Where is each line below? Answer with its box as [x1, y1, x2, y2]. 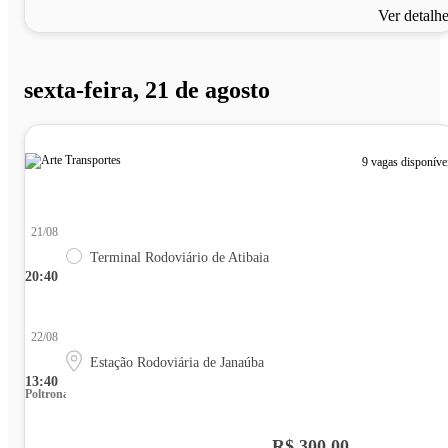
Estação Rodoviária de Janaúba [90, 354, 264, 370]
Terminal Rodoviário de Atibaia [90, 249, 269, 265]
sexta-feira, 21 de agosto [24, 77, 270, 104]
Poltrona [25, 386, 69, 401]
